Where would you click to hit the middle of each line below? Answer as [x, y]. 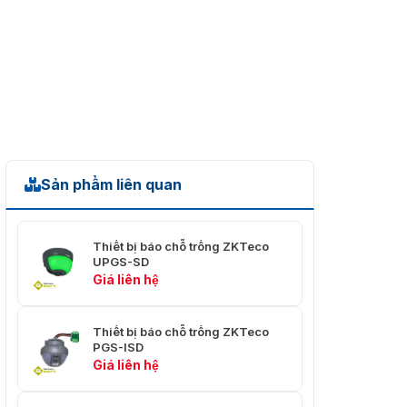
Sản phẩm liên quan [111, 185]
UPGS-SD [121, 261]
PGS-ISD [118, 347]
